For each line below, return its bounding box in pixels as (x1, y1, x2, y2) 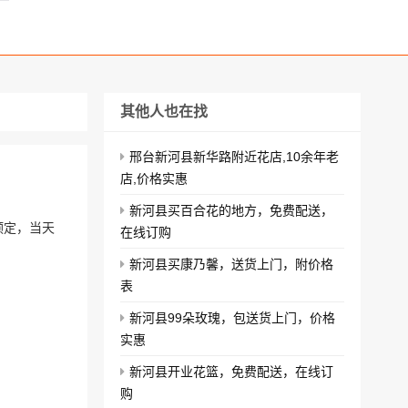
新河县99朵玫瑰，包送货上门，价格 (129, 311, 335, 325)
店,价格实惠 (120, 171, 188, 186)
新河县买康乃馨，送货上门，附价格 (129, 257, 333, 271)
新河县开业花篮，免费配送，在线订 (129, 364, 333, 379)
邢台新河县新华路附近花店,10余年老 (129, 149, 339, 164)
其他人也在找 (120, 104, 208, 119)
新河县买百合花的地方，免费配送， (129, 203, 333, 218)
